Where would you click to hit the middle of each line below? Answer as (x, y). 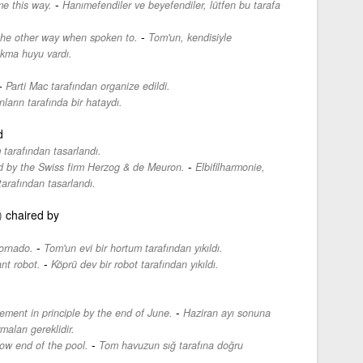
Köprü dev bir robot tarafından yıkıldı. (135, 264)
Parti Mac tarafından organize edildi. (88, 85)
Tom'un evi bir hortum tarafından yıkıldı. (133, 248)
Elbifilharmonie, (230, 167)
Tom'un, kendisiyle (190, 37)
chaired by (32, 214)
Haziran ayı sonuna (226, 312)
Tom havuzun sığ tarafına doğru (171, 345)
